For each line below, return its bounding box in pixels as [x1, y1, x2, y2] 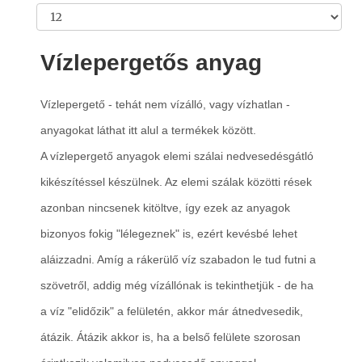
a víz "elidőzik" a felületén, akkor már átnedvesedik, [40, 305, 303, 318]
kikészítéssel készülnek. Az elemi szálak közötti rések [40, 175, 312, 188]
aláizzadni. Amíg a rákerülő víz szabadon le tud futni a [40, 253, 316, 266]
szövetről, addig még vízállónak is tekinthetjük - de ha [40, 279, 314, 292]
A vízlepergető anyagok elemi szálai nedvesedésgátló [40, 149, 314, 162]
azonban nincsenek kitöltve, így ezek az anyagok [40, 201, 290, 214]
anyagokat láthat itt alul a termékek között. [40, 124, 256, 137]
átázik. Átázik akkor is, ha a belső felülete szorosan [40, 330, 301, 343]
